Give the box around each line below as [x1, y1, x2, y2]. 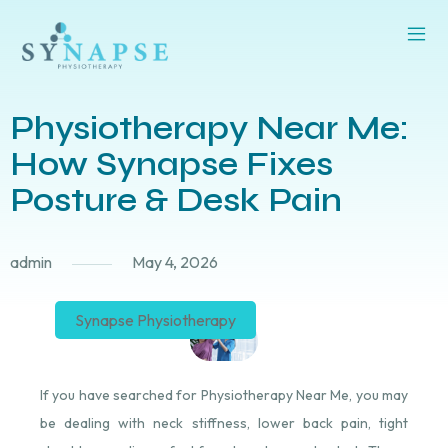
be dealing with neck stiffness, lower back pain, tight [39, 413, 409, 432]
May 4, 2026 [132, 252, 218, 273]
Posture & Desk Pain [10, 179, 342, 220]
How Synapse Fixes [10, 143, 333, 184]
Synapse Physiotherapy [74, 309, 236, 330]
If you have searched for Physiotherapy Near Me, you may [39, 385, 409, 404]
